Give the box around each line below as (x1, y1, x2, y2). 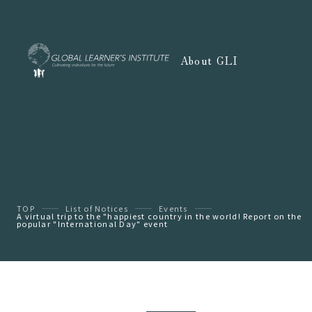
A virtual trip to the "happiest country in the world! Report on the (17, 210, 302, 221)
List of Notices (65, 203, 129, 214)
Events (159, 203, 188, 214)
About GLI (180, 53, 238, 68)
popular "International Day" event (17, 218, 169, 229)
